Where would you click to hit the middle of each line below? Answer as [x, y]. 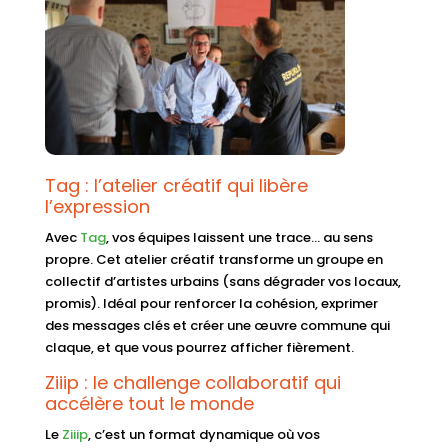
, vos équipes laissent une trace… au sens [239, 237]
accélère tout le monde [149, 403]
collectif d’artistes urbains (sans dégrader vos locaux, [222, 281]
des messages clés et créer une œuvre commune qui [217, 325]
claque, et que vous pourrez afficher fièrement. [199, 347]
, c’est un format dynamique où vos [203, 434]
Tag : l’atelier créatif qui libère [176, 185]
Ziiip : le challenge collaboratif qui [192, 382]
